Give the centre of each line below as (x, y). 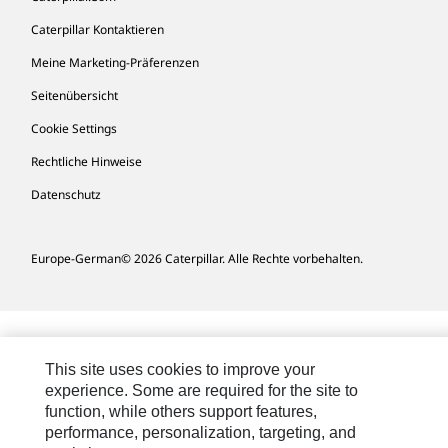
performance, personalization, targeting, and (201, 432)
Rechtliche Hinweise (86, 161)
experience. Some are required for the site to (202, 390)
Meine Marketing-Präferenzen (115, 62)
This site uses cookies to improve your (180, 369)
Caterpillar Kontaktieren (97, 29)
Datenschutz (66, 194)
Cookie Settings (74, 128)
